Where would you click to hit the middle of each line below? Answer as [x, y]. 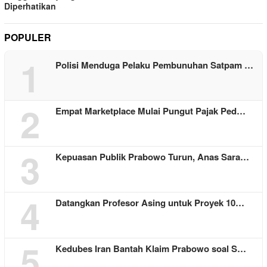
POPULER [28, 37]
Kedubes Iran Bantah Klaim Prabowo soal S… [151, 248]
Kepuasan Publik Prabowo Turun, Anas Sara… [152, 156]
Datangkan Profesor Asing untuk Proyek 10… [150, 202]
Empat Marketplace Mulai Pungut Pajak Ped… [150, 111]
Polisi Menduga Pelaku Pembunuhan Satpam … [154, 65]
